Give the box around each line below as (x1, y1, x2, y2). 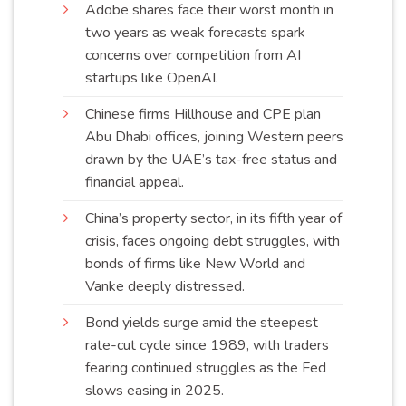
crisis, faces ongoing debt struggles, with (85, 230, 340, 251)
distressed (175, 275, 242, 296)
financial (85, 171, 139, 192)
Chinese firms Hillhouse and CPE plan (85, 103, 321, 124)
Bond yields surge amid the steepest (85, 312, 318, 333)
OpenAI (167, 67, 216, 88)
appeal (139, 171, 181, 192)
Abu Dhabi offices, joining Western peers (85, 126, 343, 147)
